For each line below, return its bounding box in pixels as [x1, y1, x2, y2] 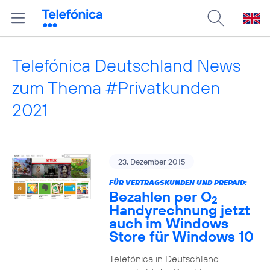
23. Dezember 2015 [118, 157, 185, 166]
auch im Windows [108, 214, 228, 232]
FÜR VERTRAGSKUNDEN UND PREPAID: [108, 178, 247, 187]
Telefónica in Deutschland [108, 253, 219, 265]
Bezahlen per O [108, 187, 212, 206]
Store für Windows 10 [108, 227, 254, 245]
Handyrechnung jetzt [108, 201, 250, 219]
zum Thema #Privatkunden [12, 77, 221, 99]
